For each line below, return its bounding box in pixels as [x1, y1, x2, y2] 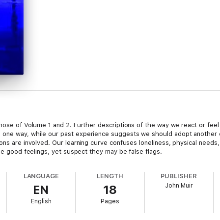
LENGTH [97, 172, 123, 180]
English [30, 198, 52, 205]
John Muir [165, 182, 193, 189]
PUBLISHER [161, 172, 197, 180]
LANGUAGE [23, 172, 59, 180]
